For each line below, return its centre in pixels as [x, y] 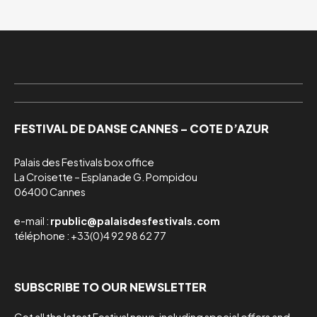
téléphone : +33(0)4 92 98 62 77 [90, 236]
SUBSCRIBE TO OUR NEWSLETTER [110, 287]
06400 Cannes [50, 192]
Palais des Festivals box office [84, 162]
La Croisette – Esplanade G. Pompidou [106, 177]
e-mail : [32, 221]
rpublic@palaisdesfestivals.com [135, 221]
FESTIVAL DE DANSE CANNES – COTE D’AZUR [142, 129]
